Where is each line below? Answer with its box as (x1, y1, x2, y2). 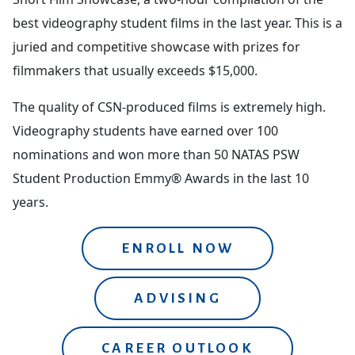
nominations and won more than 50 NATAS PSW (13, 145, 300, 163)
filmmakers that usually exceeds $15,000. (13, 61, 258, 79)
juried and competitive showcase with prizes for (13, 37, 300, 55)
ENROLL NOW (120, 240, 235, 256)
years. (13, 193, 48, 211)
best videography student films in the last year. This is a (13, 13, 342, 32)
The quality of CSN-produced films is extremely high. (13, 97, 326, 116)
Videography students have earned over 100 (13, 121, 278, 139)
